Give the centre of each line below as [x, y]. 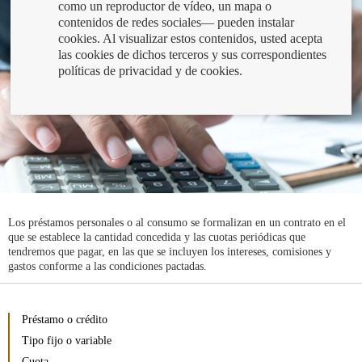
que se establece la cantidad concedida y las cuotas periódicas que [157, 237]
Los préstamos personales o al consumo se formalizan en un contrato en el [177, 222]
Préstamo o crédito [65, 319]
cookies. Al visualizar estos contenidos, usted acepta [191, 38]
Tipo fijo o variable [67, 340]
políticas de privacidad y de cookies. [151, 70]
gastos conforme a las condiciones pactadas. [107, 266]
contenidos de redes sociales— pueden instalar [177, 22]
